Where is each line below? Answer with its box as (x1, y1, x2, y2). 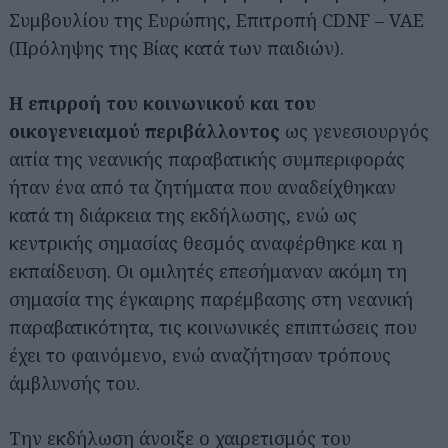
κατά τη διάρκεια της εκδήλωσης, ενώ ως (9, 203, 357, 227)
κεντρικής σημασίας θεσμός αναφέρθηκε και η (9, 231, 403, 255)
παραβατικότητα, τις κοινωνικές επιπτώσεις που (9, 315, 417, 339)
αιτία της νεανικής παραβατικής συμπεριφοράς (9, 147, 405, 171)
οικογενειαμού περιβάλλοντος (9, 119, 280, 143)
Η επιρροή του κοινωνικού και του (9, 91, 316, 115)
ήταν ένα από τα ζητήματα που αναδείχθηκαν (9, 175, 396, 199)
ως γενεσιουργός (280, 119, 429, 143)
